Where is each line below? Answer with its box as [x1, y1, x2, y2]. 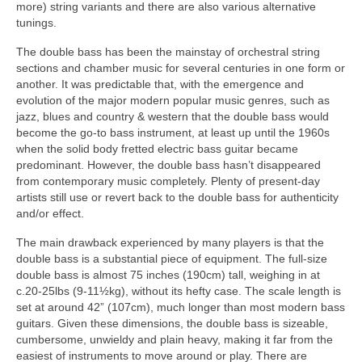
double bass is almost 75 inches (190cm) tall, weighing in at [16, 267, 320, 281]
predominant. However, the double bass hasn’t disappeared [16, 158, 321, 171]
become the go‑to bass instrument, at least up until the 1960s [16, 125, 330, 139]
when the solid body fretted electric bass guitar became [16, 141, 298, 155]
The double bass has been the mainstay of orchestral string [16, 44, 320, 58]
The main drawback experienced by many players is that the [16, 235, 324, 249]
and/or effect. [16, 206, 84, 220]
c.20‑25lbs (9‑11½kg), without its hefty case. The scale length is [16, 284, 341, 297]
